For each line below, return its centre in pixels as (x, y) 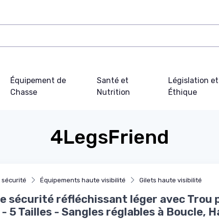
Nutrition (113, 92)
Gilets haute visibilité (171, 180)
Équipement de (38, 80)
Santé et (112, 80)
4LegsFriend (109, 137)
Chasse (23, 92)
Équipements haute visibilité (83, 180)
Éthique (183, 92)
